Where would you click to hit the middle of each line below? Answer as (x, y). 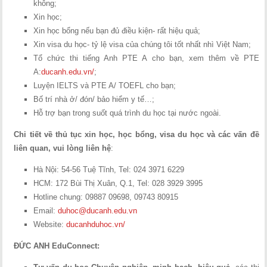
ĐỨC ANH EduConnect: (57, 246)
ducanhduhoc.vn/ (96, 224)
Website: (50, 224)
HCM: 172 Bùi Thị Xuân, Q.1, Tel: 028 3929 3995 (118, 183)
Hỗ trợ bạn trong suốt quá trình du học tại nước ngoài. (128, 113)
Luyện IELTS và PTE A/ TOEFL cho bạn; (105, 86)
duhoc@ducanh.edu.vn (98, 211)
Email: (46, 211)
